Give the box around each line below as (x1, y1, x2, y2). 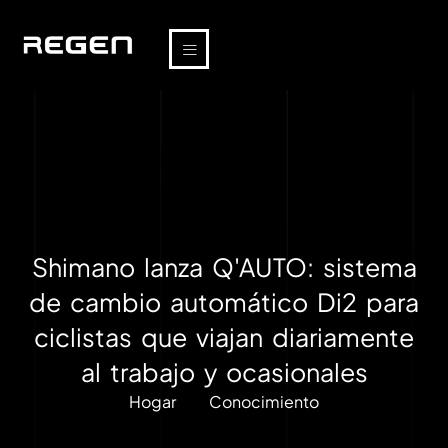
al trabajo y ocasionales (80, 356, 368, 388)
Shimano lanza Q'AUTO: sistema (31, 251, 417, 283)
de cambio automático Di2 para (29, 286, 419, 318)
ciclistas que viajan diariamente (34, 321, 414, 353)
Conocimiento (208, 391, 319, 412)
